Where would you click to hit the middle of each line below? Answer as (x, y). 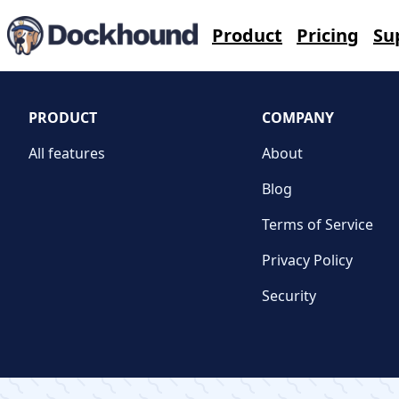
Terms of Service (318, 224)
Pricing (328, 35)
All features (67, 153)
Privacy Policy (308, 260)
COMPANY (298, 118)
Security (289, 296)
